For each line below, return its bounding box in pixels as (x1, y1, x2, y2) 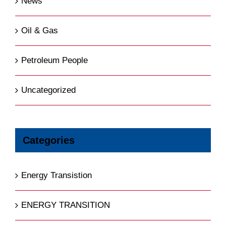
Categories (23, 134, 75, 146)
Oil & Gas (21, 25, 58, 35)
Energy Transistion (21, 170, 92, 180)
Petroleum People (21, 55, 88, 65)
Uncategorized (21, 85, 76, 95)
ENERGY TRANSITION (21, 200, 110, 210)
